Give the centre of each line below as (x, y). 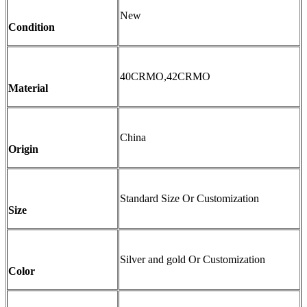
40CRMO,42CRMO (165, 77)
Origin (23, 149)
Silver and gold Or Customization (193, 260)
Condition (32, 27)
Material (28, 88)
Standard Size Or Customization (189, 199)
